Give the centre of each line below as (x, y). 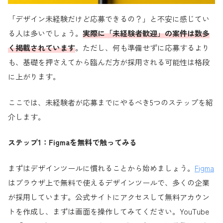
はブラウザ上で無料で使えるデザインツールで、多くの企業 (109, 182)
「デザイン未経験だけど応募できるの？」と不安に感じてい (109, 19)
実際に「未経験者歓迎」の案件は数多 (146, 33)
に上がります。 (34, 77)
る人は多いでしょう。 (45, 33)
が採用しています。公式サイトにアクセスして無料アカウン (109, 197)
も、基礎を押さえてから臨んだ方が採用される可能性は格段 (109, 62)
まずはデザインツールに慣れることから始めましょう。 (101, 168)
